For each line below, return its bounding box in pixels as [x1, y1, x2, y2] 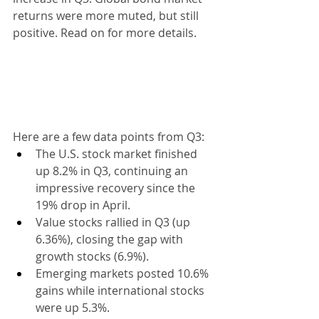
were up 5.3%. [36, 299, 110, 315]
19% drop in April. [36, 197, 130, 213]
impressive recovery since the [36, 179, 198, 196]
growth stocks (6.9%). [36, 248, 149, 264]
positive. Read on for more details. [13, 24, 197, 41]
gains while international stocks [36, 282, 207, 298]
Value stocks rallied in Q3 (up [36, 214, 193, 230]
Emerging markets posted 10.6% [36, 265, 211, 281]
